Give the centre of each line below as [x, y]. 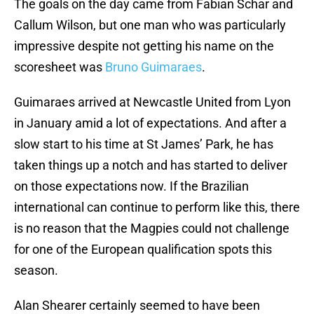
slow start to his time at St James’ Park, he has [144, 144]
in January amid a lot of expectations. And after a [150, 123]
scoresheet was [60, 67]
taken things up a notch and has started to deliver [151, 165]
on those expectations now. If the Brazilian [131, 186]
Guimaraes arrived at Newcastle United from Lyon [152, 102]
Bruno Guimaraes [153, 67]
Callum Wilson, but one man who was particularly [150, 25]
